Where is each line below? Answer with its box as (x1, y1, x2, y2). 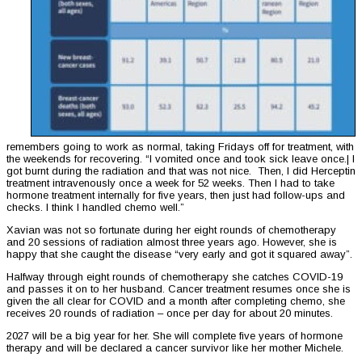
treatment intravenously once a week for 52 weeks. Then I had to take (6, 177, 335, 190)
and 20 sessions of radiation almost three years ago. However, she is (6, 236, 337, 249)
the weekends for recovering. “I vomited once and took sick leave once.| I (6, 153, 355, 166)
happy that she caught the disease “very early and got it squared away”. (6, 248, 352, 261)
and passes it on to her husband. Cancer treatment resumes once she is (6, 283, 351, 296)
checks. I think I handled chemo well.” (6, 201, 184, 214)
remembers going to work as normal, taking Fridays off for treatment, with (6, 141, 354, 154)
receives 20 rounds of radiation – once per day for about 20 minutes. (6, 307, 333, 320)
